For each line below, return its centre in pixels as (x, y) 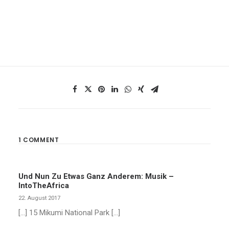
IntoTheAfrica (44, 186)
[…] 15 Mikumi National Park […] (69, 213)
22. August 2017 (39, 198)
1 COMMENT (39, 140)
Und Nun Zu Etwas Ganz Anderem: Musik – (96, 176)
